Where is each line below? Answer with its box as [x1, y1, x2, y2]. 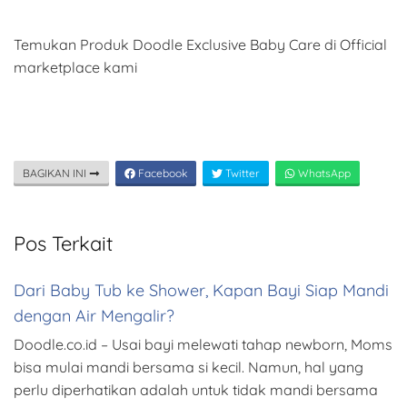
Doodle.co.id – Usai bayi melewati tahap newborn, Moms [14, 335, 392, 354]
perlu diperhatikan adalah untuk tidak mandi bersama [14, 381, 378, 400]
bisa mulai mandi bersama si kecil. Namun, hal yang [14, 358, 363, 377]
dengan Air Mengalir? [14, 305, 174, 327]
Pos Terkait [14, 231, 113, 257]
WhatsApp [295, 166, 351, 181]
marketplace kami [14, 58, 137, 77]
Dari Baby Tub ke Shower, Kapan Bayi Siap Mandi [14, 280, 389, 302]
